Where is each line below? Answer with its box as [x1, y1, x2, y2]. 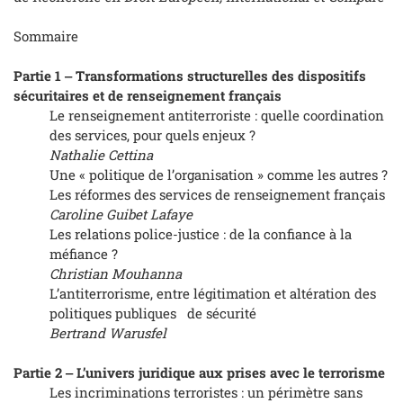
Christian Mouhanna [49, 264, 182, 283]
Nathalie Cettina [49, 146, 153, 165]
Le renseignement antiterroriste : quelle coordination [49, 106, 384, 125]
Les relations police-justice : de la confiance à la [49, 225, 352, 244]
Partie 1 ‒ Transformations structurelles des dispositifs [13, 67, 366, 85]
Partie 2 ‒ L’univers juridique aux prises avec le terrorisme [13, 363, 385, 382]
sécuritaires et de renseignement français [13, 86, 282, 105]
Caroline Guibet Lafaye [49, 205, 193, 224]
